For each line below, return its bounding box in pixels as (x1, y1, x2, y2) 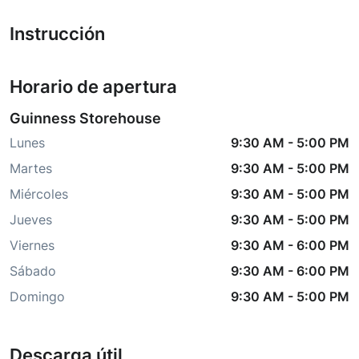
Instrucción (10, 23, 105, 45)
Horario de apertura (10, 76, 177, 98)
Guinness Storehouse (10, 110, 161, 127)
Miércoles (10, 186, 68, 203)
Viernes (10, 237, 54, 254)
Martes (10, 160, 52, 177)
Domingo (10, 288, 65, 305)
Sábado (10, 263, 56, 280)
